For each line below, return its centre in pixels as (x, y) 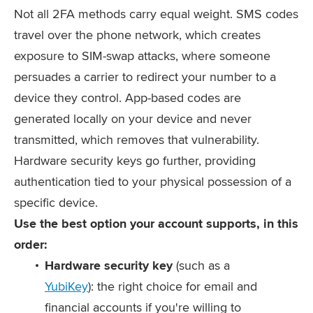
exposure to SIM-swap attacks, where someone (142, 56)
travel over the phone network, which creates (137, 35)
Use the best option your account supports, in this (156, 224)
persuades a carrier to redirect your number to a (145, 77)
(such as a (201, 265)
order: (31, 245)
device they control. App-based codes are (128, 97)
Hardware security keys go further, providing (135, 160)
